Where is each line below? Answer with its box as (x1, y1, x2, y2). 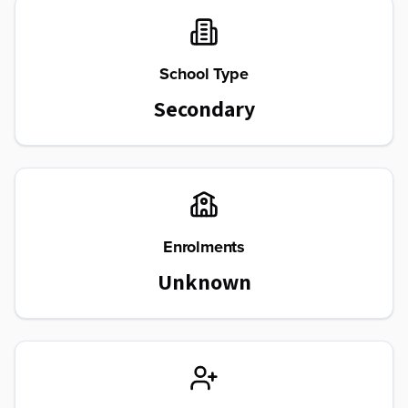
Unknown (157, 267, 251, 296)
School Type (159, 62, 249, 86)
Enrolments (162, 235, 246, 259)
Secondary (153, 94, 255, 123)
